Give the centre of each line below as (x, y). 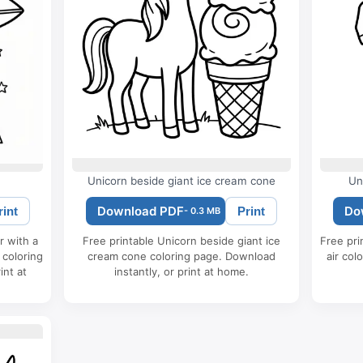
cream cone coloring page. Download (181, 256)
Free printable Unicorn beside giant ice (181, 241)
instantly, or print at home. (181, 272)
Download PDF (140, 211)
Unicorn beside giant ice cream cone (181, 181)
